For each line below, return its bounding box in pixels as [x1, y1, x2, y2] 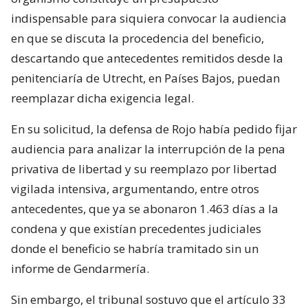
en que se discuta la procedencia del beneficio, [11, 30, 264, 47]
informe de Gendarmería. [11, 261, 149, 277]
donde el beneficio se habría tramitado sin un [11, 241, 258, 257]
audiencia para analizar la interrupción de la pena [11, 141, 285, 157]
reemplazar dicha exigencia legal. [11, 90, 194, 107]
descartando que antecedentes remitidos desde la [11, 50, 283, 67]
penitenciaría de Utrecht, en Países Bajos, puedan [11, 70, 280, 87]
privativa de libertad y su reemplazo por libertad [11, 161, 277, 177]
